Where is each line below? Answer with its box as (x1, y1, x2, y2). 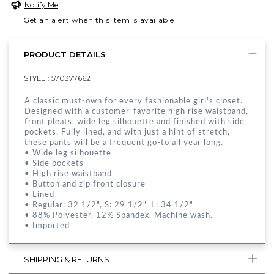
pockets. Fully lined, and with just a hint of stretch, (24, 127, 230, 136)
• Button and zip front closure (24, 179, 146, 188)
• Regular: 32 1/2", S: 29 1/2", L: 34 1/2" (24, 200, 196, 209)
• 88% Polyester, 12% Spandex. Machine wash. (24, 210, 215, 220)
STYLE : (24, 73, 51, 83)
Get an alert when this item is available (23, 15, 175, 24)
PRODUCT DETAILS (24, 50, 106, 60)
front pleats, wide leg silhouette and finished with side (24, 117, 245, 126)
